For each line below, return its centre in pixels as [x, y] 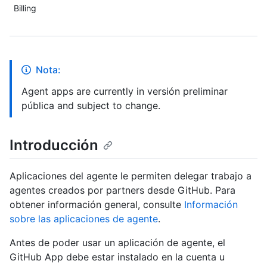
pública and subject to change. [91, 105]
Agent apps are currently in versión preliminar [125, 91]
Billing [25, 8]
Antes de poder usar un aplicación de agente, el [117, 243]
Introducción [54, 145]
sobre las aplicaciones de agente [84, 219]
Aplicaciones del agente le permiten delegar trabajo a [131, 176]
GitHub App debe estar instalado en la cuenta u [117, 257]
